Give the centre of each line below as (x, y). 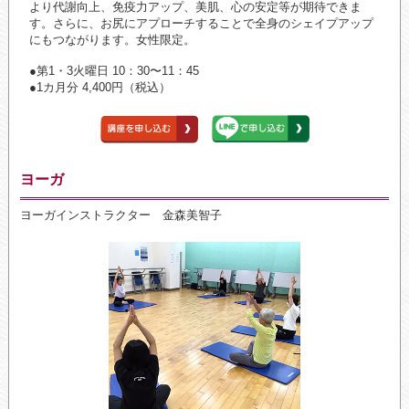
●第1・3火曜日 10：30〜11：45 (114, 71)
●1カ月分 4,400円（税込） (100, 88)
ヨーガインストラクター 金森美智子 (121, 215)
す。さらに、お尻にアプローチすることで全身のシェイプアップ (201, 24)
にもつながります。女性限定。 (112, 40)
